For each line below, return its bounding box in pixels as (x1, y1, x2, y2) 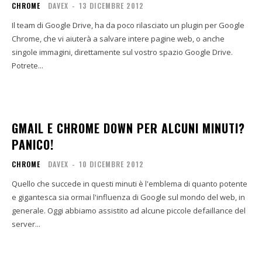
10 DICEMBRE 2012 (79, 159, 144, 169)
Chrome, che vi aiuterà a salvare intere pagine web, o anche (12, 33, 225, 44)
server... (12, 219, 40, 229)
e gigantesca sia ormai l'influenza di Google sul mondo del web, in (12, 192, 245, 202)
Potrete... (12, 60, 43, 71)
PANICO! (12, 136, 54, 153)
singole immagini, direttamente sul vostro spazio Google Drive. (12, 47, 233, 57)
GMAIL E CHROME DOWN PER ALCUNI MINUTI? (12, 119, 245, 137)
